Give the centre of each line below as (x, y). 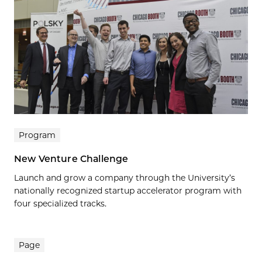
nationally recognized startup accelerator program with (128, 190)
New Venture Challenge (71, 158)
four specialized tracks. (60, 203)
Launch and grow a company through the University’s (125, 177)
